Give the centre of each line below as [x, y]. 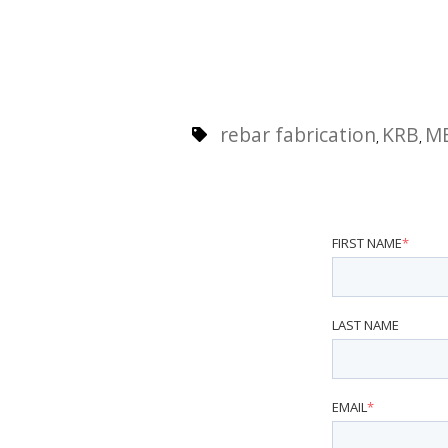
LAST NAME [365, 325]
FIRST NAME [367, 243]
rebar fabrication [298, 134]
